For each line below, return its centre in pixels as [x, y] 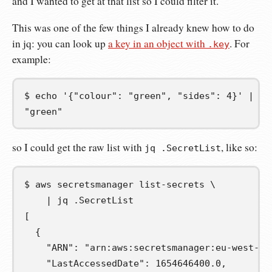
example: [32, 59]
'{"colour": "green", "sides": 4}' [153, 96]
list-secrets [172, 184]
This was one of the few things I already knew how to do [133, 27]
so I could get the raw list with [78, 147]
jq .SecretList [183, 148]
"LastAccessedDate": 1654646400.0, [125, 263]
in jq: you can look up [60, 43]
